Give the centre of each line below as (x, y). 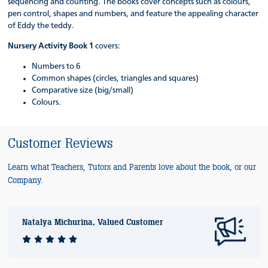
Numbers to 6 (56, 66)
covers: (108, 46)
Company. (26, 180)
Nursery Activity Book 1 (52, 46)
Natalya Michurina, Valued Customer (93, 222)
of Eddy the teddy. (41, 25)
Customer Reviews (61, 143)
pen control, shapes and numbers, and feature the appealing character (133, 13)
